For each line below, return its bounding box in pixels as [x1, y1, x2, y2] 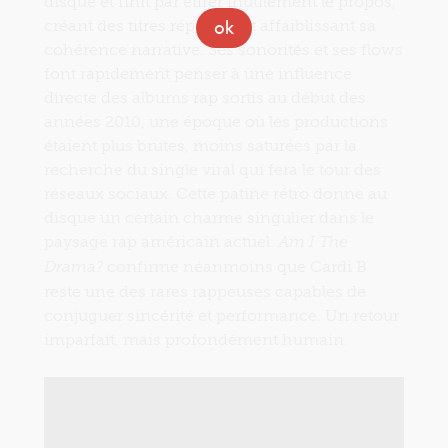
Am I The [278, 235, 348, 252]
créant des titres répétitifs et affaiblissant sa [44, 16, 376, 36]
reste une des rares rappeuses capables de [44, 282, 366, 302]
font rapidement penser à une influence [44, 64, 352, 84]
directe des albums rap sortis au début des [44, 88, 366, 108]
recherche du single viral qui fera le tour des [44, 160, 381, 180]
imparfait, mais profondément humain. [44, 330, 348, 350]
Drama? [44, 260, 103, 277]
